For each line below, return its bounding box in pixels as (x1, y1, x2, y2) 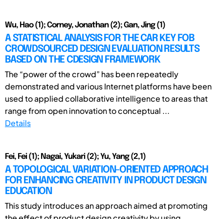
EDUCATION (5, 186, 52, 197)
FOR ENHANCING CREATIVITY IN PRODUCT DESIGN (5, 175, 206, 186)
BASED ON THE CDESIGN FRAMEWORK (5, 54, 160, 65)
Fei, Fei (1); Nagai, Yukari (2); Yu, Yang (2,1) (5, 152, 146, 161)
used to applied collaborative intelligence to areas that (5, 93, 208, 104)
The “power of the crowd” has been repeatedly (5, 68, 178, 79)
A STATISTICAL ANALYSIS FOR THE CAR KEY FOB (5, 33, 195, 44)
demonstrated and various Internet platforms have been (5, 81, 212, 91)
